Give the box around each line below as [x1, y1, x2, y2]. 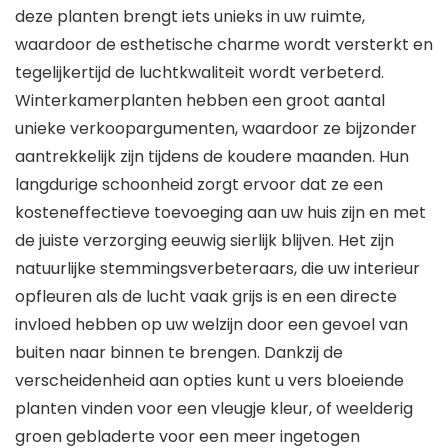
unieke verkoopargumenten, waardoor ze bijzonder [15, 117, 417, 141]
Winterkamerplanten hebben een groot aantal [15, 89, 385, 113]
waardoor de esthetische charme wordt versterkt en [15, 33, 433, 57]
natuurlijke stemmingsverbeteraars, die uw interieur [15, 257, 420, 281]
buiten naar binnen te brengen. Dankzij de [15, 341, 343, 365]
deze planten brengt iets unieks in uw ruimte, [15, 5, 365, 29]
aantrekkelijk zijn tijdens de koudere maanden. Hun [15, 145, 409, 169]
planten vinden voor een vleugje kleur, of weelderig [15, 397, 413, 421]
